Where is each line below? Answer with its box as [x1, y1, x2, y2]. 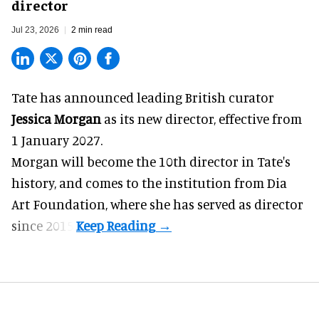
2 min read [71, 25, 113, 36]
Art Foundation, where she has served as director [11, 196, 303, 213]
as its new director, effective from [101, 110, 302, 127]
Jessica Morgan [11, 110, 101, 127]
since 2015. [11, 217, 76, 234]
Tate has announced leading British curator [11, 89, 274, 106]
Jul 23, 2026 [11, 25, 59, 36]
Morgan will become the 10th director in [11, 153, 257, 170]
